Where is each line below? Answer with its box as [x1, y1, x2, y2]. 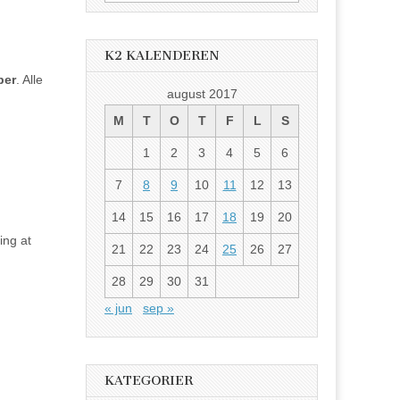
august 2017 [166, 87, 237, 102]
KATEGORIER [104, 373, 193, 389]
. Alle [16, 71, 43, 87]
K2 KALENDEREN [104, 48, 220, 64]
